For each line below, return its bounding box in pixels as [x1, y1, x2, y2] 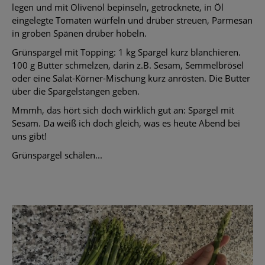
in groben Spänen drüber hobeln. [12, 27, 147, 39]
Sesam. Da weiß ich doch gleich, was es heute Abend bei [12, 117, 240, 129]
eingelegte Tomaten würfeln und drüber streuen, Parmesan [12, 14, 253, 26]
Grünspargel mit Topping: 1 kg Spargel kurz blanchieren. [12, 46, 241, 58]
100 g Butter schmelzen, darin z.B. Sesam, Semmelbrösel [12, 59, 244, 71]
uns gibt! [12, 130, 47, 142]
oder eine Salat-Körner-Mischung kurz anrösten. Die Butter [12, 72, 250, 84]
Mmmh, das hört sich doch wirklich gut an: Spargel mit [12, 104, 234, 116]
